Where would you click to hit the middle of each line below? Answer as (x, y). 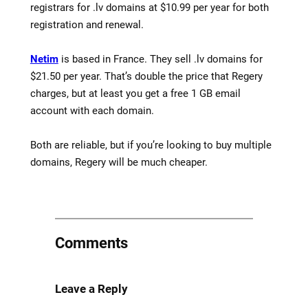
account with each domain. (92, 110)
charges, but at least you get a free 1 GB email (135, 93)
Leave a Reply (91, 289)
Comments (91, 243)
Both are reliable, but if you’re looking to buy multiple (151, 145)
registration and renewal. (87, 24)
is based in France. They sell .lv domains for (160, 59)
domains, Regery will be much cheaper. (119, 162)
